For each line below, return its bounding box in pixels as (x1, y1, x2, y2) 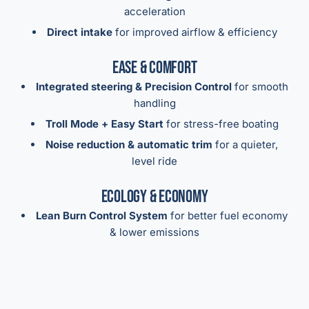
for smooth (231, 80, 288, 94)
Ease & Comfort (112, 57, 197, 79)
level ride (132, 154, 177, 168)
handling (133, 97, 176, 110)
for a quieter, (212, 138, 278, 152)
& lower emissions (110, 226, 199, 239)
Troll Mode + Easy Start (45, 117, 163, 131)
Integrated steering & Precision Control (35, 80, 232, 94)
